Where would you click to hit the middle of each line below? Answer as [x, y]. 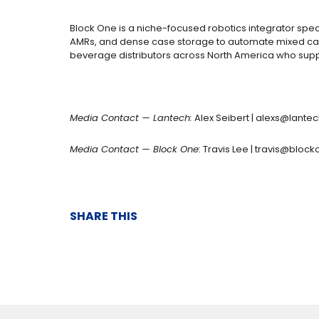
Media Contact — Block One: [135, 149]
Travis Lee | [228, 149]
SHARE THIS [104, 216]
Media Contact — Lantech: [131, 118]
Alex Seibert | [224, 118]
